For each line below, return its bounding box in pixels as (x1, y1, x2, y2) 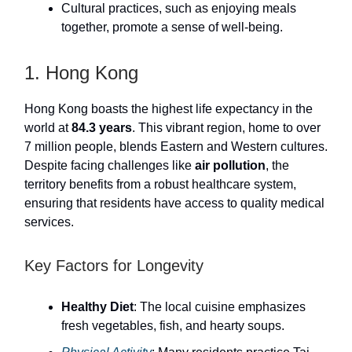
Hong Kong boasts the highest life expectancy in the (24, 102, 313, 116)
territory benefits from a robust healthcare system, (24, 178, 296, 192)
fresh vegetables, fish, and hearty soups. (61, 319, 284, 333)
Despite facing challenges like (24, 159, 195, 173)
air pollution (195, 159, 266, 173)
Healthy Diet (61, 300, 134, 314)
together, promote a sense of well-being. (61, 20, 283, 35)
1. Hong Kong (24, 62, 138, 84)
